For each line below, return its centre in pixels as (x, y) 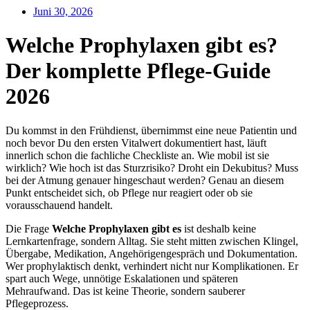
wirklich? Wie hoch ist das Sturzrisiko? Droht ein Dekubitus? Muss (152, 167)
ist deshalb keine (219, 228)
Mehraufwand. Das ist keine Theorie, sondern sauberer (125, 291)
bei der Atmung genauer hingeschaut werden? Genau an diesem (145, 180)
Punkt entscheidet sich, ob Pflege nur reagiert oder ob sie (129, 192)
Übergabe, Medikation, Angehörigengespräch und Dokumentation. (152, 253)
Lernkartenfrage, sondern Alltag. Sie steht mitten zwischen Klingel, (152, 241)
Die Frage (29, 228)
